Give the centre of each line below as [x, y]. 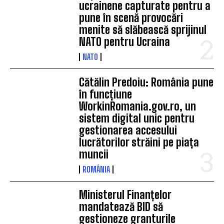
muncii [94, 154]
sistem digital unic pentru [137, 118]
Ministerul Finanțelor [125, 194]
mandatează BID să [121, 206]
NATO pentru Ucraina [125, 41]
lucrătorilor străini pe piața [139, 142]
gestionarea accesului [128, 130]
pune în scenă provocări [131, 17]
